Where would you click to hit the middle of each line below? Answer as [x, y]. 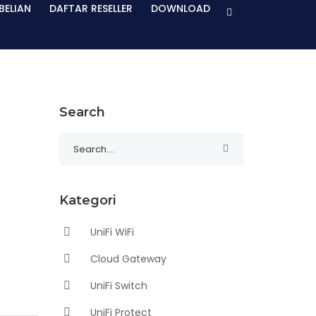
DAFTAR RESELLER [91, 8]
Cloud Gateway [127, 259]
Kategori [87, 200]
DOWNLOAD [181, 8]
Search [82, 112]
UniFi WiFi [110, 232]
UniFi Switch [117, 286]
